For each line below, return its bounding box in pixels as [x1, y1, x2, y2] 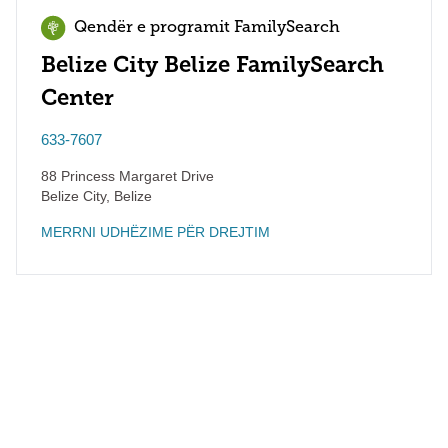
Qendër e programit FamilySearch [74, 20, 340, 36]
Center [41, 84, 114, 111]
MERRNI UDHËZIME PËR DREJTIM [41, 224, 270, 240]
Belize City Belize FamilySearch [41, 51, 384, 78]
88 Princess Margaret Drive [41, 168, 214, 184]
